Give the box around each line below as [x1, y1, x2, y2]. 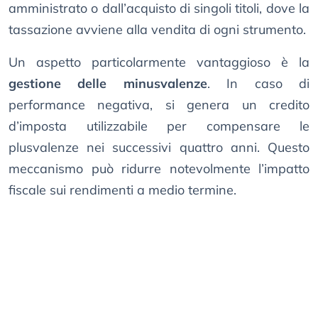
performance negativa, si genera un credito [9, 97, 309, 114]
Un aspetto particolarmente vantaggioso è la [9, 54, 309, 71]
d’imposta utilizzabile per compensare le [9, 118, 309, 135]
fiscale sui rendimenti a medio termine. [9, 182, 236, 199]
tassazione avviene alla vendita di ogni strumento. [9, 21, 306, 38]
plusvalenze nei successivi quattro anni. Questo [9, 139, 309, 156]
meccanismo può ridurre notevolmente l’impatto [9, 160, 309, 177]
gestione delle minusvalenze [9, 75, 207, 92]
